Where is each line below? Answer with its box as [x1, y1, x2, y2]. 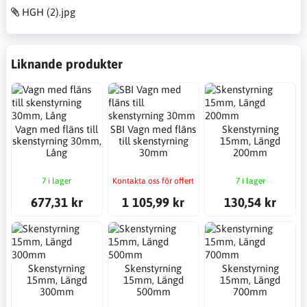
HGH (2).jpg [22, 5, 75, 18]
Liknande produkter [11, 56, 123, 72]
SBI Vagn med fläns [110, 123, 197, 136]
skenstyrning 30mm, [12, 135, 101, 147]
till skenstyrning [118, 135, 188, 147]
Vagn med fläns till [15, 123, 99, 136]
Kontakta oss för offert [112, 175, 195, 186]
